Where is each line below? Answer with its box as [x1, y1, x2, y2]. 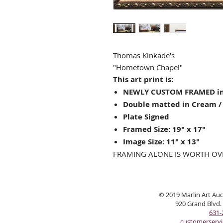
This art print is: [113, 74, 173, 85]
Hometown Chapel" [116, 62, 183, 73]
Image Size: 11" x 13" [123, 136, 200, 147]
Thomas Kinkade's [113, 50, 175, 61]
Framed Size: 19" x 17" [123, 124, 206, 135]
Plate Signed [123, 111, 169, 122]
